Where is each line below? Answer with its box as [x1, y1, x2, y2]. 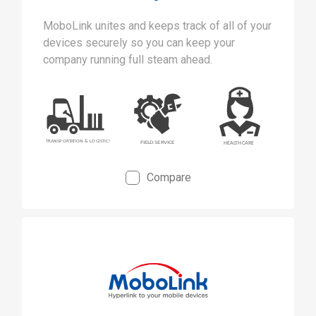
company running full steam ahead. [43, 53, 212, 66]
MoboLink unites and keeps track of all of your [43, 19, 272, 32]
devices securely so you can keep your [43, 36, 235, 49]
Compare [146, 171, 191, 185]
